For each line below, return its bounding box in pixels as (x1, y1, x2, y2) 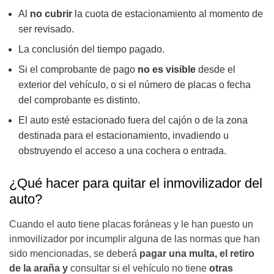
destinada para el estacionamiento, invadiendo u (18, 130, 229, 141)
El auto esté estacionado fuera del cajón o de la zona (18, 115, 248, 126)
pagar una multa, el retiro (139, 248, 254, 259)
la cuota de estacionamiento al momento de (72, 9, 263, 20)
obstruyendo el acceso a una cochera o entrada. (18, 146, 226, 157)
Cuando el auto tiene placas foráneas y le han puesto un (9, 219, 253, 230)
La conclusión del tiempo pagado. (18, 44, 165, 55)
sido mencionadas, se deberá (9, 248, 139, 259)
